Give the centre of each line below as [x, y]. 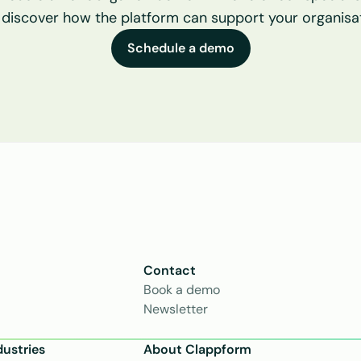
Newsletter [176, 309]
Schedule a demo [180, 48]
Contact [170, 270]
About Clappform [197, 349]
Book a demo [182, 290]
